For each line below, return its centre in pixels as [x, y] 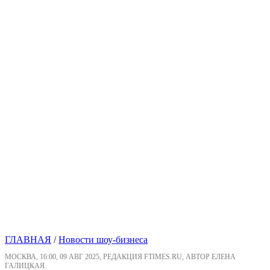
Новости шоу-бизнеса [103, 240]
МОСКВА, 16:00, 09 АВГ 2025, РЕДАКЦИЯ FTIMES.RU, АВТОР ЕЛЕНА [120, 257]
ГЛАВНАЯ [28, 240]
